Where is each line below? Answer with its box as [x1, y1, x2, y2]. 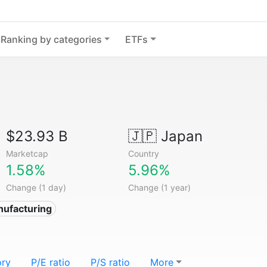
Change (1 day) [6, 182, 67, 193]
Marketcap [6, 148, 49, 159]
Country [128, 148, 159, 159]
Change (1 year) [128, 182, 191, 193]
